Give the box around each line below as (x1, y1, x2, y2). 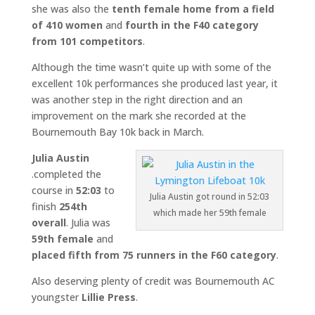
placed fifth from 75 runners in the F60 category (31, 248, 276, 262)
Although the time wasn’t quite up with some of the (31, 60, 271, 74)
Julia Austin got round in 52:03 (150, 191, 270, 202)
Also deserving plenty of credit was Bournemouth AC (31, 274, 275, 288)
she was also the (31, 2, 112, 15)
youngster (31, 290, 82, 304)
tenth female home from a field (111, 2, 274, 15)
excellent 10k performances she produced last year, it (31, 77, 278, 90)
